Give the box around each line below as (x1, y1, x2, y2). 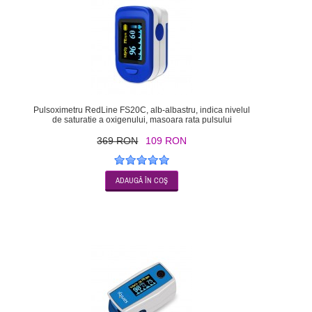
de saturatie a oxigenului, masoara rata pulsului (52, 114, 232, 125)
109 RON (146, 134, 187, 146)
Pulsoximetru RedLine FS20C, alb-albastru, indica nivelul (33, 104, 251, 115)
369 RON (97, 134, 139, 146)
